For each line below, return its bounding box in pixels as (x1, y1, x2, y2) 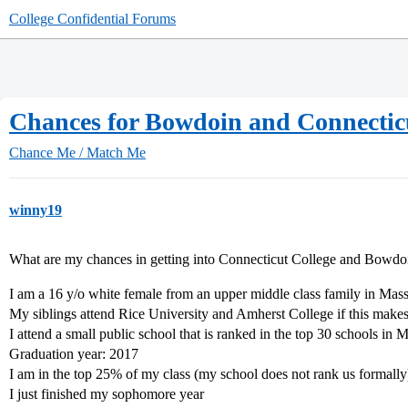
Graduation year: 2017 (9, 346, 138, 362)
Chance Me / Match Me (9, 145, 146, 160)
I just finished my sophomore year (9, 386, 204, 402)
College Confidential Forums (9, 11, 176, 26)
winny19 (9, 202, 62, 218)
